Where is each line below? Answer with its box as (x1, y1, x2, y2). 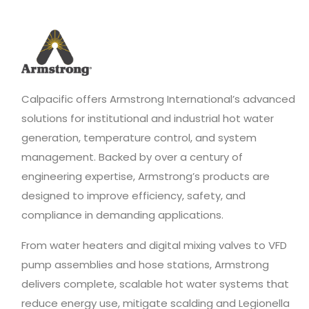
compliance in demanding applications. (21, 208, 223, 223)
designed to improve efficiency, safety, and (21, 188, 246, 203)
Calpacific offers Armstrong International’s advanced (21, 92, 295, 107)
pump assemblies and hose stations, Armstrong (21, 257, 269, 272)
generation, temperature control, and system (21, 130, 257, 146)
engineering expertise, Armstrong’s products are (21, 169, 270, 184)
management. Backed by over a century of (21, 150, 243, 165)
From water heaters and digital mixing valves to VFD (21, 238, 287, 253)
